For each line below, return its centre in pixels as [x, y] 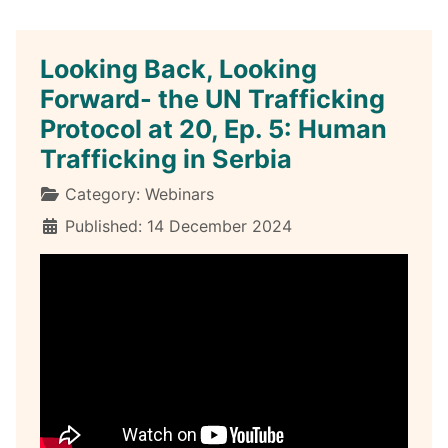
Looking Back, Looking [178, 68]
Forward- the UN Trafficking [212, 98]
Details [66, 192]
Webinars [179, 193]
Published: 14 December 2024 [178, 225]
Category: [102, 193]
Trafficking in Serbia [166, 158]
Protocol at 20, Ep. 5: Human [213, 128]
